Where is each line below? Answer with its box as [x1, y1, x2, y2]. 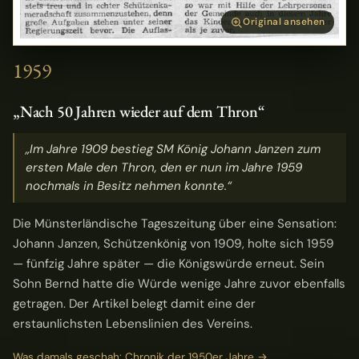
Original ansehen [243, 15, 325, 29]
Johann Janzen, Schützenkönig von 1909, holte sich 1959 [13, 236, 334, 252]
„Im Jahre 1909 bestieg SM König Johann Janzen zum [26, 140, 321, 157]
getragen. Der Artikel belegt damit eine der [13, 296, 256, 313]
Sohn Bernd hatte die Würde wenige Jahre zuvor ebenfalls [13, 276, 345, 292]
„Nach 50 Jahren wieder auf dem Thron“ [13, 100, 265, 122]
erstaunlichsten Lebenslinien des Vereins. [13, 316, 252, 333]
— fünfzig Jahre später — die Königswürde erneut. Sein [13, 256, 325, 272]
